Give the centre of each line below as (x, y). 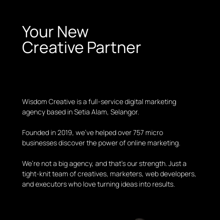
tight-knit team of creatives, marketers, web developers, (109, 174)
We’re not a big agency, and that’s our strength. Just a (104, 164)
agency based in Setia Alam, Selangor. (80, 112)
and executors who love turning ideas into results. (98, 184)
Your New (55, 32)
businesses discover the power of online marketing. (101, 143)
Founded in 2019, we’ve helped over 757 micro (92, 133)
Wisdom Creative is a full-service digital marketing (99, 102)
